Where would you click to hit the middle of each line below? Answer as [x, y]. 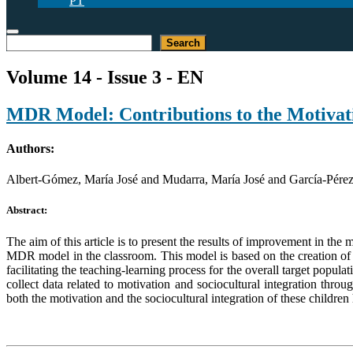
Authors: [30, 149]
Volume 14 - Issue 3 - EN [105, 77]
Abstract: [27, 210]
